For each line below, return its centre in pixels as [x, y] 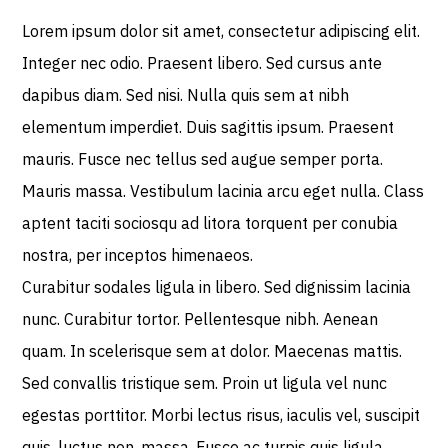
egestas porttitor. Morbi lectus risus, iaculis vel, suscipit [221, 415]
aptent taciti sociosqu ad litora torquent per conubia [210, 223]
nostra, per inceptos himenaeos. [138, 255]
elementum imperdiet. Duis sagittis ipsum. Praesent [208, 127]
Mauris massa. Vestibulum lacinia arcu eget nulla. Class [223, 191]
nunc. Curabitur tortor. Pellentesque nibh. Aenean [200, 319]
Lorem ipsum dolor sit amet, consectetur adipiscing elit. [221, 31]
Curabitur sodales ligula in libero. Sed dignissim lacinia [217, 287]
